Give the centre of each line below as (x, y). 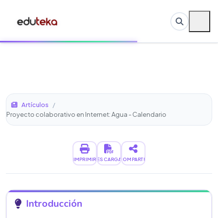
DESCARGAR (109, 159)
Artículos (35, 105)
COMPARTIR (133, 159)
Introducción (54, 204)
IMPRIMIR (85, 159)
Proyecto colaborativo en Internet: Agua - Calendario (86, 114)
